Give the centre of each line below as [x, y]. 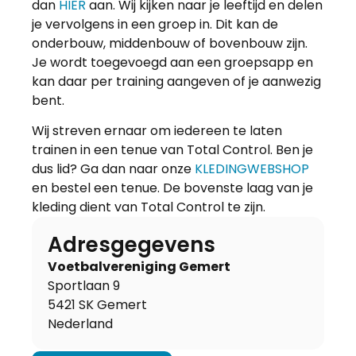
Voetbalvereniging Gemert [139, 267]
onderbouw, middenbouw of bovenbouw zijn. [170, 43]
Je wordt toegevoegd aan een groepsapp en [172, 62]
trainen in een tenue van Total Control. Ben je [172, 150]
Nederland [80, 324]
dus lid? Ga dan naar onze [113, 169]
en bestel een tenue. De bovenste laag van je [172, 188]
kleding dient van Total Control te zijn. [149, 207]
